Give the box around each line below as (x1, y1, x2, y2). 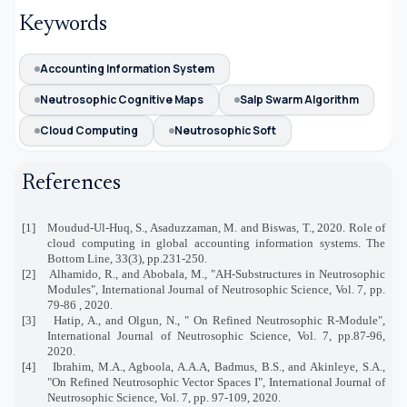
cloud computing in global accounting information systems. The (47, 235, 385, 250)
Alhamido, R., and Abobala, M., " (49, 266, 215, 281)
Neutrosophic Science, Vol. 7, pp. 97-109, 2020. (47, 390, 282, 404)
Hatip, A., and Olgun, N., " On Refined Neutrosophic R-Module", (54, 313, 385, 327)
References (22, 172, 121, 194)
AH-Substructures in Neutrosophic (215, 266, 385, 281)
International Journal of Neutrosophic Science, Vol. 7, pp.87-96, (47, 328, 385, 342)
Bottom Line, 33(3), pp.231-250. (47, 251, 208, 265)
